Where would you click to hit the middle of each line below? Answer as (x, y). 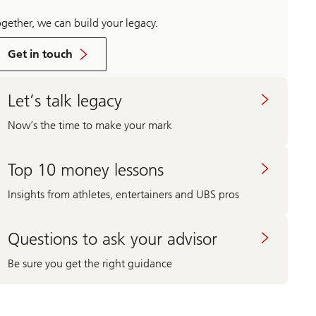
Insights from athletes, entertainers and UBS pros (123, 194)
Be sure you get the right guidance (90, 263)
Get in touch (40, 54)
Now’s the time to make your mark (90, 125)
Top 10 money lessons (85, 169)
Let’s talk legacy (65, 100)
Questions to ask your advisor (112, 238)
